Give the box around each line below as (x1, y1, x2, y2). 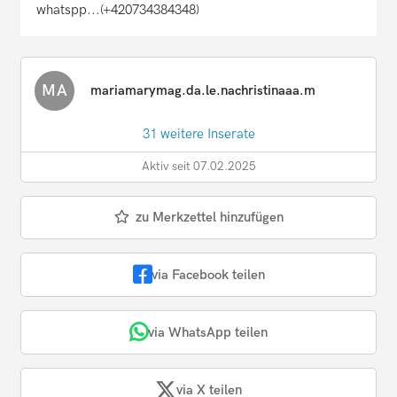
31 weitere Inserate (142, 126, 255, 143)
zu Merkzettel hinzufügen (135, 209, 284, 226)
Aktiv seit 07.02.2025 (141, 160, 256, 175)
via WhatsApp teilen (148, 323, 268, 340)
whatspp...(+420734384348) (36, 2, 199, 19)
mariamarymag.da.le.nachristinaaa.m (90, 82, 315, 99)
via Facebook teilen (151, 266, 265, 283)
